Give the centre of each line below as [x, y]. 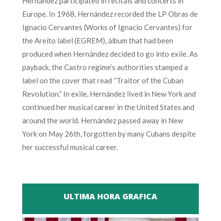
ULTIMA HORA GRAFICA [110, 196]
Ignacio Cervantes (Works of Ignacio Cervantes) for [107, 27]
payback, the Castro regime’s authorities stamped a [105, 67]
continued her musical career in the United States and [108, 107]
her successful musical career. [70, 147]
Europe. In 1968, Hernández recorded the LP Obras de [110, 14]
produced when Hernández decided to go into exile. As [110, 54]
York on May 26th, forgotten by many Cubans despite [109, 133]
